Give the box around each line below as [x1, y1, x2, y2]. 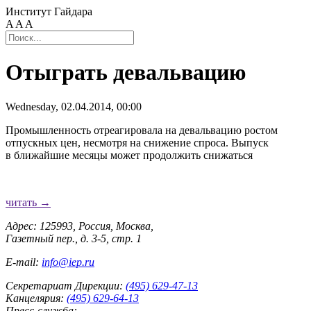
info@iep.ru [42, 255, 94, 268]
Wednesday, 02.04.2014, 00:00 [6, 100, 142, 112]
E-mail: [6, 255, 42, 268]
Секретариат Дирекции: [6, 279, 123, 292]
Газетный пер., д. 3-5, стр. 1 [6, 232, 142, 244]
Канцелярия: [6, 292, 64, 304]
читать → [6, 196, 51, 208]
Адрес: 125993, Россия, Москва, [6, 219, 153, 232]
